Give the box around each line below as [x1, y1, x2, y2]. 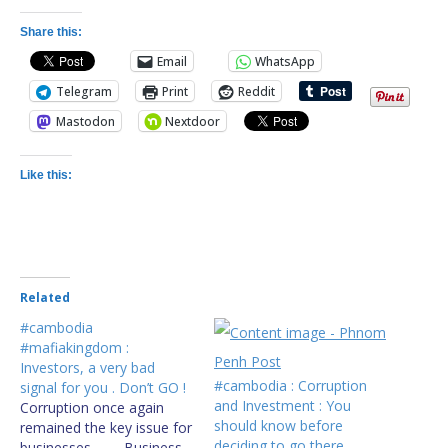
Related [20, 289, 70, 306]
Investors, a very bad [20, 358, 155, 377]
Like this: [20, 168, 72, 182]
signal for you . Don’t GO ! [20, 378, 186, 397]
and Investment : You [214, 396, 351, 415]
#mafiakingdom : [20, 338, 129, 357]
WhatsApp [255, 52, 315, 70]
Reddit [238, 82, 275, 100]
